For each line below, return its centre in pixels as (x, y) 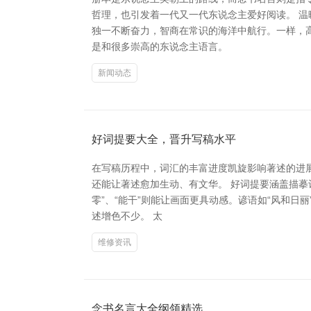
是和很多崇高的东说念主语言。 (160, 46)
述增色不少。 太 (127, 216)
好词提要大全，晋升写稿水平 (164, 139)
